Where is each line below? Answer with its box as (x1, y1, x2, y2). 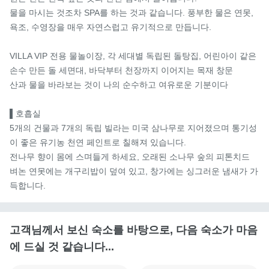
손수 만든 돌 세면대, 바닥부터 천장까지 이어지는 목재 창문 (10, 65, 233, 75)
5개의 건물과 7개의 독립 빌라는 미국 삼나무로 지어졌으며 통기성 (10, 122, 257, 133)
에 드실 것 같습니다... (10, 240, 114, 253)
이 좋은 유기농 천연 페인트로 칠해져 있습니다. (10, 137, 186, 147)
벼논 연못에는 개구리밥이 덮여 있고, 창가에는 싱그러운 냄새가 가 (10, 166, 258, 176)
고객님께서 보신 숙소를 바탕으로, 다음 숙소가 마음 (10, 223, 258, 236)
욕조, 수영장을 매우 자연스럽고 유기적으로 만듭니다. (10, 22, 211, 32)
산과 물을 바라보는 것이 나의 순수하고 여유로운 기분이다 (10, 79, 228, 89)
